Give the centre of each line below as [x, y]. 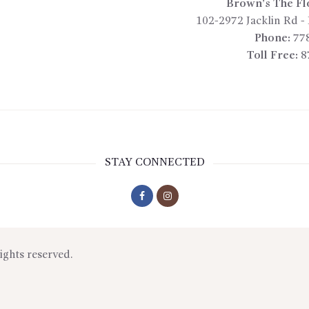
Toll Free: [272, 56]
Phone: [272, 39]
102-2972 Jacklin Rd [247, 22]
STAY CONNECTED [154, 163]
